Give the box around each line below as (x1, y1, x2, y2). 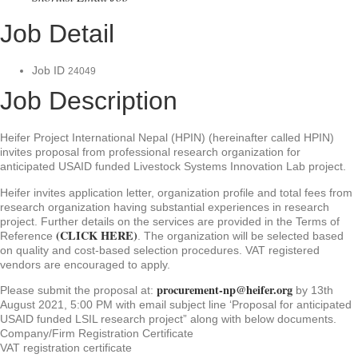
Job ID (32, 64, 68, 78)
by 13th (292, 283, 333, 296)
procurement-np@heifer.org (157, 280, 292, 298)
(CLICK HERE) (56, 226, 137, 244)
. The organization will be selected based (137, 229, 344, 242)
